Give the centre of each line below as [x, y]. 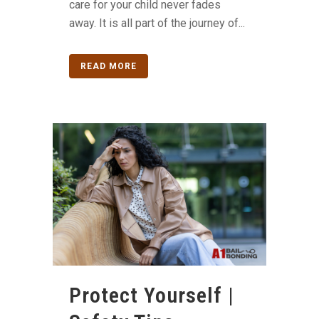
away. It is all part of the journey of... [157, 23]
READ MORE [109, 67]
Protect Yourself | [152, 296]
